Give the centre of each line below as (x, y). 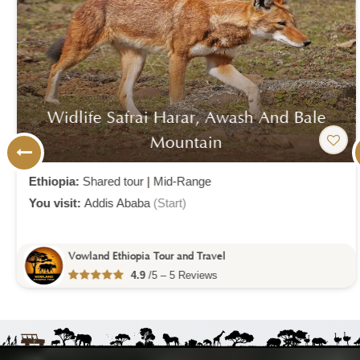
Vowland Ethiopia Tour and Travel (141, 256)
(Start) (164, 203)
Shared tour (107, 181)
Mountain (180, 143)
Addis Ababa (112, 203)
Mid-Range (176, 181)
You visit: (50, 203)
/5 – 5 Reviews (175, 275)
